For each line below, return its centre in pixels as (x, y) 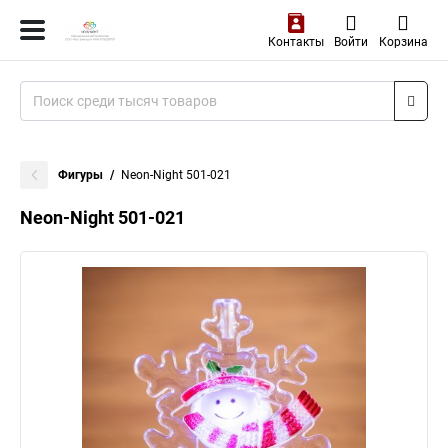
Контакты (295, 42)
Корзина (403, 42)
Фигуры (80, 175)
